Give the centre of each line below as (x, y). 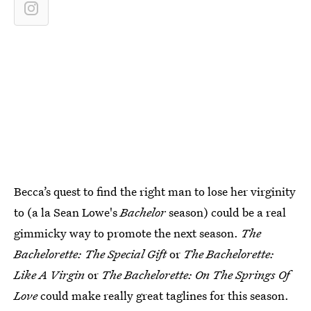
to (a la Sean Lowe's (67, 212)
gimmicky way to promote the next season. (127, 233)
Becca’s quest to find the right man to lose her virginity (155, 191)
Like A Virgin (49, 274)
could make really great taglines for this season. (163, 295)
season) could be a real (226, 212)
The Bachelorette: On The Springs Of (195, 274)
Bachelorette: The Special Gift (90, 253)
